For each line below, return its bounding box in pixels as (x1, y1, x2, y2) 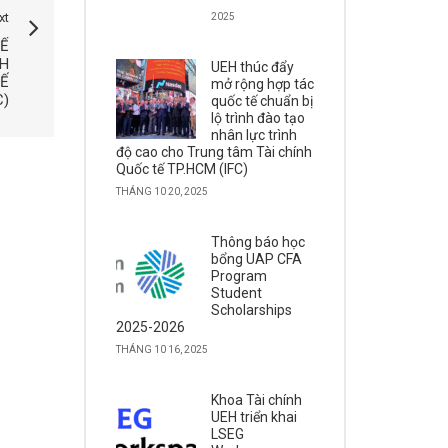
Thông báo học (210, 234, 305, 250)
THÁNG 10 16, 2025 (115, 344, 208, 355)
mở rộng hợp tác (210, 76, 314, 92)
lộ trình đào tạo (210, 110, 305, 126)
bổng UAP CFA (210, 251, 302, 267)
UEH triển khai (210, 409, 297, 425)
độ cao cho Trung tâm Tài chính (115, 144, 312, 160)
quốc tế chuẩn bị (210, 93, 313, 109)
